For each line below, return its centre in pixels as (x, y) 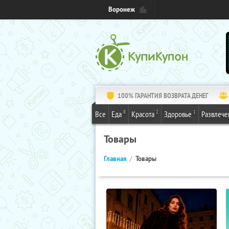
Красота (143, 114)
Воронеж (122, 9)
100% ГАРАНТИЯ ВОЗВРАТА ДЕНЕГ (163, 96)
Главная (115, 159)
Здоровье (178, 114)
